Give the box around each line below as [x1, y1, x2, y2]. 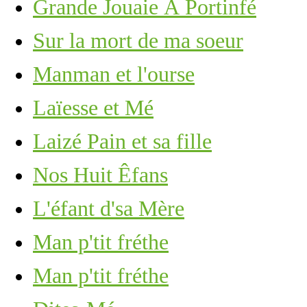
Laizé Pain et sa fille [33, 129, 212, 153]
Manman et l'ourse [33, 62, 195, 86]
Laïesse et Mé [33, 95, 153, 120]
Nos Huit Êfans [33, 162, 168, 187]
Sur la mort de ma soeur [33, 28, 243, 53]
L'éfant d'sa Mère [33, 196, 184, 221]
